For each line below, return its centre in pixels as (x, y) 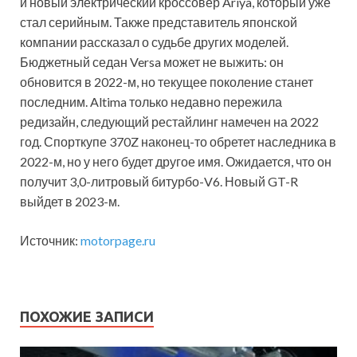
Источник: (50, 241)
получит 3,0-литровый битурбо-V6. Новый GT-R (159, 182)
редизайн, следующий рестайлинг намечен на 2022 (169, 122)
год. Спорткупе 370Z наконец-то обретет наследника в (178, 142)
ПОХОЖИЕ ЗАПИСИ (87, 317)
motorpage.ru (118, 241)
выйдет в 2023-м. (70, 202)
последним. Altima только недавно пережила (151, 102)
